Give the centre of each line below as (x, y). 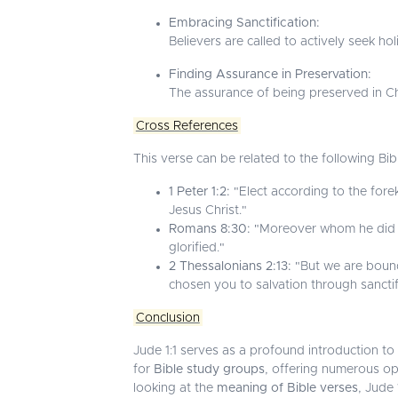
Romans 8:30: (210, 229)
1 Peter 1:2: (199, 191)
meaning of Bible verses (287, 388)
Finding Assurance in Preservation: (270, 74)
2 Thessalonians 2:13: (230, 266)
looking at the (175, 388)
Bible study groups (209, 369)
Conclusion (167, 318)
